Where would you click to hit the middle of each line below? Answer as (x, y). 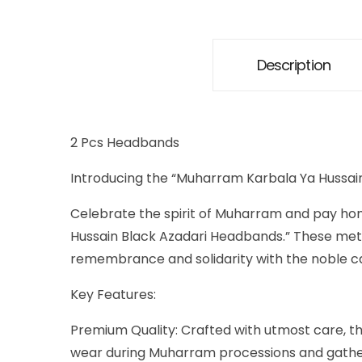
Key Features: (113, 295)
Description (293, 65)
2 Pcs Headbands (125, 143)
